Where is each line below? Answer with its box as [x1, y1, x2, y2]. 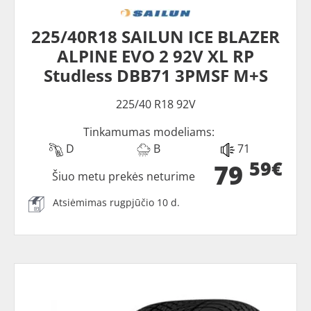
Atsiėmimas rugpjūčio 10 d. [53, 196, 180, 210]
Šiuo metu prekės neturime [52, 169, 196, 185]
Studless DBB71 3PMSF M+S [43, 64, 268, 87]
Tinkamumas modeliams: [83, 124, 215, 140]
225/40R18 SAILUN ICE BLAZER [31, 25, 280, 49]
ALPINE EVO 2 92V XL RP [57, 44, 254, 68]
